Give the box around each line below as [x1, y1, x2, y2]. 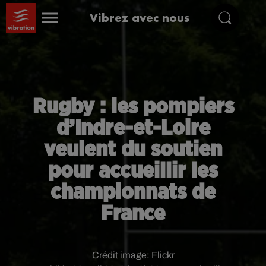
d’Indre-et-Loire [56, 118, 210, 139]
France [101, 203, 165, 224]
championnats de [50, 182, 216, 203]
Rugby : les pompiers [32, 96, 234, 118]
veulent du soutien [44, 139, 222, 160]
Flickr [151, 250, 175, 260]
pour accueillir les [48, 160, 218, 182]
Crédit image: [91, 250, 151, 260]
